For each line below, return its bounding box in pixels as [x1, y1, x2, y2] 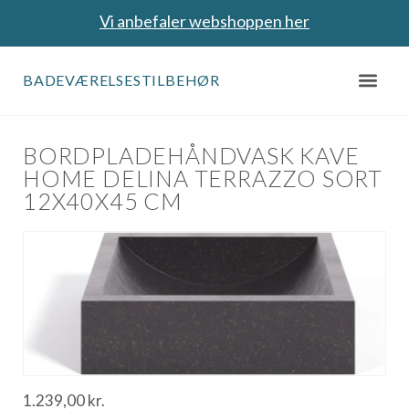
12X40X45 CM [23, 187, 183, 215]
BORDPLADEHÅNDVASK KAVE [23, 142, 360, 170]
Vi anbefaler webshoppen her [100, 11, 309, 31]
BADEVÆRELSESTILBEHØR [23, 71, 220, 89]
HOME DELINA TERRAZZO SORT [23, 164, 383, 193]
